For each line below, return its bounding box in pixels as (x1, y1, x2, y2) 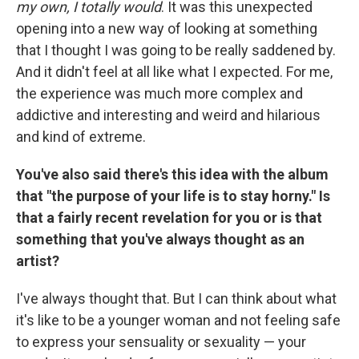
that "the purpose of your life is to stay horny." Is (16, 188, 330, 204)
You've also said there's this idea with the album (16, 166, 329, 183)
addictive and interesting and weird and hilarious (16, 107, 321, 123)
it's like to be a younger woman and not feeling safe (16, 312, 341, 329)
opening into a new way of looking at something (16, 20, 317, 37)
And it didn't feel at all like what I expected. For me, (16, 63, 333, 80)
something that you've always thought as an (16, 231, 305, 248)
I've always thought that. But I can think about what (16, 290, 337, 307)
